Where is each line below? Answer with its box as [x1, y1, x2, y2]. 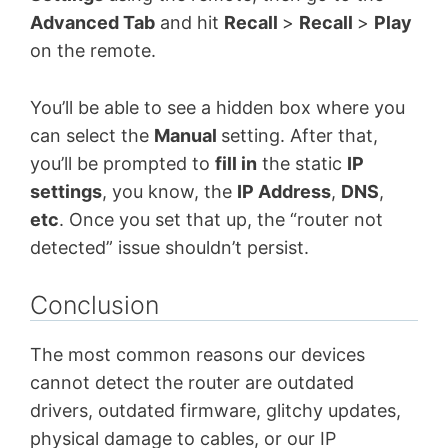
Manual [154, 124, 221, 146]
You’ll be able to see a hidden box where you [30, 96, 405, 118]
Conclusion [30, 290, 159, 321]
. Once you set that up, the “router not [59, 208, 383, 230]
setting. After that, [221, 124, 378, 146]
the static [257, 152, 347, 174]
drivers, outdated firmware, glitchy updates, [30, 400, 401, 422]
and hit [155, 11, 224, 33]
